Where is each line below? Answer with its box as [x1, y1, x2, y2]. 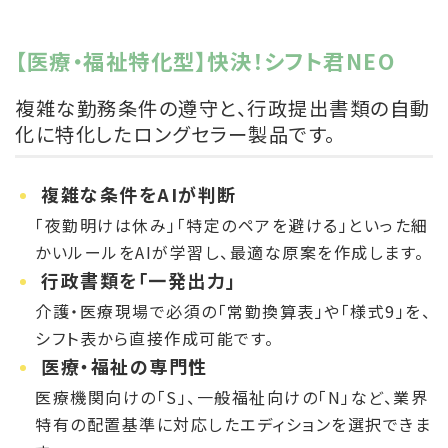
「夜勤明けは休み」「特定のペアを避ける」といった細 [35, 213, 429, 235]
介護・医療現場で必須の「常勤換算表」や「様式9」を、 [35, 299, 431, 321]
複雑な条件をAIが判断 [41, 181, 237, 208]
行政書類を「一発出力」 [41, 267, 237, 294]
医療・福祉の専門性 [41, 353, 208, 380]
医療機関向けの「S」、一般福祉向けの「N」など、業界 [35, 385, 428, 407]
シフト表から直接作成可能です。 [35, 326, 275, 348]
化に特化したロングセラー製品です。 [15, 120, 336, 149]
